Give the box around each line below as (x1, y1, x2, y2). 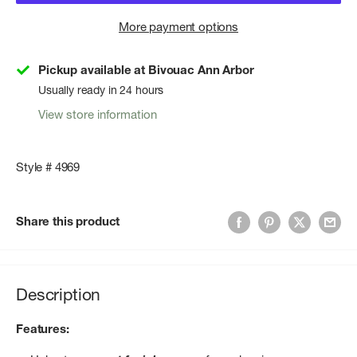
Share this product (16, 214, 120, 229)
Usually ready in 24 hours (38, 83, 164, 98)
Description (16, 284, 101, 304)
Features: (16, 321, 69, 337)
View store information (38, 107, 157, 123)
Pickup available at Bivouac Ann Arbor (38, 62, 254, 78)
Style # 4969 (16, 159, 80, 175)
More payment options (119, 19, 238, 35)
